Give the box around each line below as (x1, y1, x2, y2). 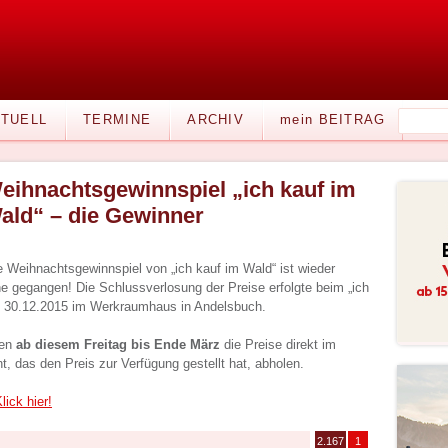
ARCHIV (187, 112, 245, 127)
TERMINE (83, 112, 152, 127)
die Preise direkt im (220, 337, 336, 352)
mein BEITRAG (280, 112, 386, 127)
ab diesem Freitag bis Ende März (16, 337, 220, 352)
